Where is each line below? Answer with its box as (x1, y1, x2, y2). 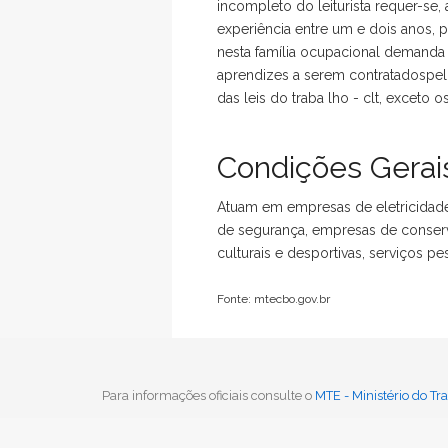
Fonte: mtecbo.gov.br (217, 292, 330, 306)
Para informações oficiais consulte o (102, 388, 315, 403)
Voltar (217, 360, 255, 376)
